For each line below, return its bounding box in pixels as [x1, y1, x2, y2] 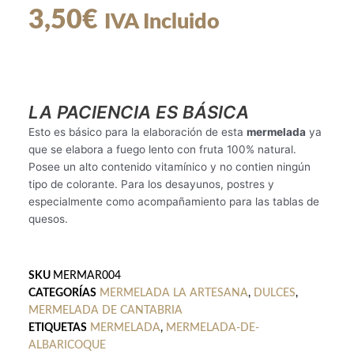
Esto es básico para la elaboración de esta [28, 126, 247, 139]
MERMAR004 [52, 270, 121, 282]
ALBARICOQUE [28, 340, 106, 352]
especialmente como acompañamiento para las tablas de [28, 195, 319, 209]
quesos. [28, 213, 68, 226]
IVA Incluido [104, 10, 220, 32]
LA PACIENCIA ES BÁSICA [28, 101, 249, 123]
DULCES [253, 288, 296, 299]
